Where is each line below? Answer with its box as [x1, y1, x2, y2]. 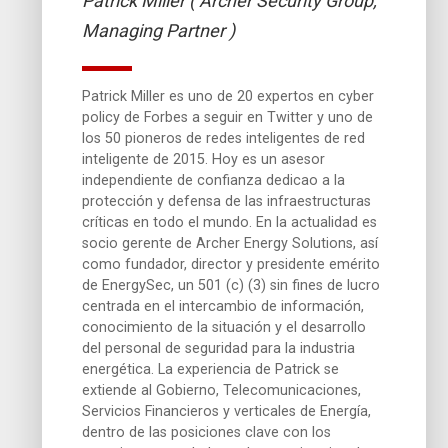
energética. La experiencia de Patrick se [82, 360, 340, 378]
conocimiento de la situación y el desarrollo [82, 318, 367, 336]
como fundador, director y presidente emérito [82, 255, 381, 273]
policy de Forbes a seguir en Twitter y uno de [82, 108, 374, 126]
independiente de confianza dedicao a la [82, 171, 346, 189]
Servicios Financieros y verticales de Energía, [82, 402, 372, 420]
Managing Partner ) [82, 19, 236, 41]
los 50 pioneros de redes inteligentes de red [82, 129, 366, 147]
